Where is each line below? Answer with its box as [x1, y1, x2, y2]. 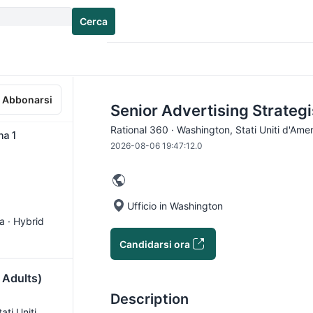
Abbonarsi [2, 93, 52, 105]
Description [110, 291, 189, 307]
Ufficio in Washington [127, 199, 223, 212]
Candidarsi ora [119, 238, 190, 250]
